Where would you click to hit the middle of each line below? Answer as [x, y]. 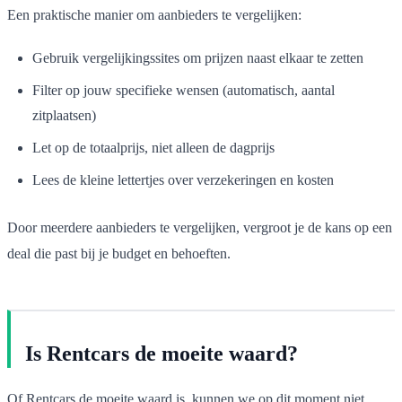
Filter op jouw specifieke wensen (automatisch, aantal [184, 90]
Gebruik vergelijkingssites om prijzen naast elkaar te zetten [198, 57]
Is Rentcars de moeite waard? [162, 353]
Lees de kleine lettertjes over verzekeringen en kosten [183, 179]
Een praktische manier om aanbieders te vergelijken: [154, 14]
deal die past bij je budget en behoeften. [119, 253]
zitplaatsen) [64, 115]
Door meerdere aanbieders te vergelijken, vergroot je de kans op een [200, 227]
